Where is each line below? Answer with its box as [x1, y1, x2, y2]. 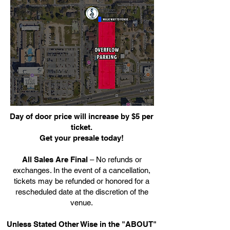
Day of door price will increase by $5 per [10, 112, 154, 121]
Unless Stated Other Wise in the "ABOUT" [7, 220, 157, 228]
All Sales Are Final [22, 155, 88, 164]
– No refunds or [87, 155, 142, 164]
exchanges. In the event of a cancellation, [13, 166, 150, 175]
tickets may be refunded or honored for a [14, 177, 149, 185]
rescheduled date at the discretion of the [15, 187, 148, 196]
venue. [70, 198, 93, 207]
